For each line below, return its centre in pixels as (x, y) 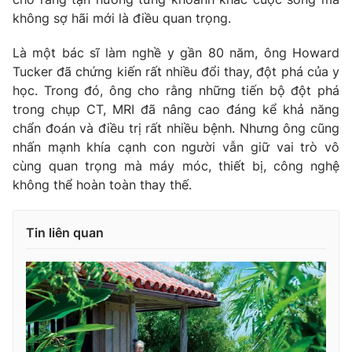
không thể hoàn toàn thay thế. (102, 185)
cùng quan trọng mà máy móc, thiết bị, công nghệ (176, 166)
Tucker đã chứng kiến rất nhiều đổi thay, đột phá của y (176, 72)
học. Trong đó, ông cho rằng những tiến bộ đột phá (176, 91)
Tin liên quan (65, 233)
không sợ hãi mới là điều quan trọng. (124, 18)
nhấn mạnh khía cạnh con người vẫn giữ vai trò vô (176, 147)
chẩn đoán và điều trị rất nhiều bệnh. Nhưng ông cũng (176, 128)
